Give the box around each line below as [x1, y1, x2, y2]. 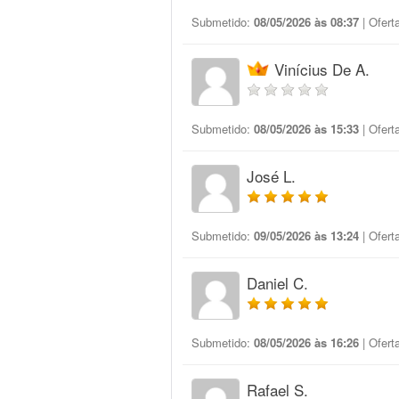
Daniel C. [247, 272, 308, 294]
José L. [247, 165, 296, 187]
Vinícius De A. [274, 58, 370, 80]
